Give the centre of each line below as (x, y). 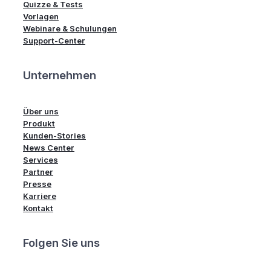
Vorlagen (41, 16)
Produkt (39, 124)
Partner (38, 172)
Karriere (40, 196)
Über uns (41, 112)
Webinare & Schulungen (70, 28)
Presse (37, 184)
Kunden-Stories (54, 136)
